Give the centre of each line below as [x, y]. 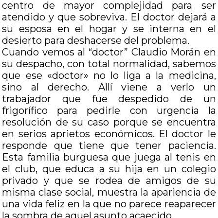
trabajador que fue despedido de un [109, 99]
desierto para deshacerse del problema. [96, 40]
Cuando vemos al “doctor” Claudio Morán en [109, 52]
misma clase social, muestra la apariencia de [109, 192]
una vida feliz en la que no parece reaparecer [109, 204]
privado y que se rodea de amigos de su [109, 181]
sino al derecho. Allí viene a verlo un [109, 87]
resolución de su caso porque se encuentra [109, 122]
